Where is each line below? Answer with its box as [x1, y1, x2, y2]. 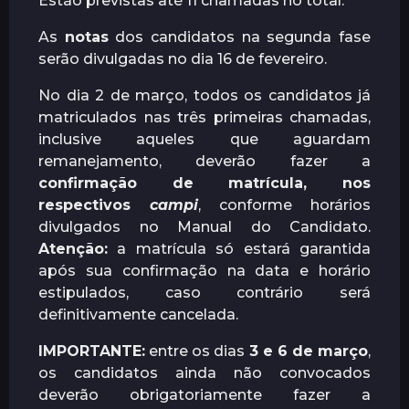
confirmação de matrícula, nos [38, 174, 371, 193]
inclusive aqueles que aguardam [38, 131, 371, 149]
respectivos [38, 196, 150, 215]
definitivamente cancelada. [38, 306, 238, 324]
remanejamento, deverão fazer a [38, 152, 371, 171]
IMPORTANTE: [38, 342, 145, 361]
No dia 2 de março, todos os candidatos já [38, 87, 371, 105]
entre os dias [145, 342, 249, 361]
